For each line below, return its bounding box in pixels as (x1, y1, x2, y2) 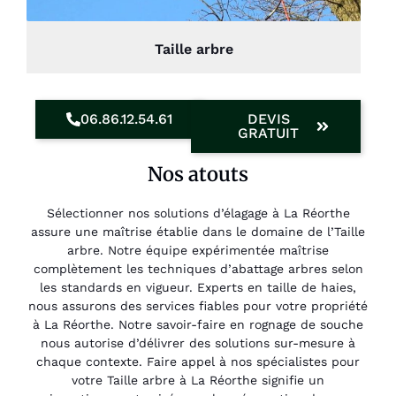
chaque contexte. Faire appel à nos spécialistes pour (36, 354, 360, 369)
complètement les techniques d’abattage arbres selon (33, 261, 363, 276)
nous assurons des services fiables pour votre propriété (28, 298, 368, 313)
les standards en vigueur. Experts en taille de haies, (40, 279, 356, 294)
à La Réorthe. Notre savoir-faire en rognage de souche (33, 316, 363, 331)
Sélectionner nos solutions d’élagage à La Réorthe (46, 205, 350, 220)
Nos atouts (148, 161, 248, 187)
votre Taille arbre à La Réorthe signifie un (72, 372, 324, 387)
